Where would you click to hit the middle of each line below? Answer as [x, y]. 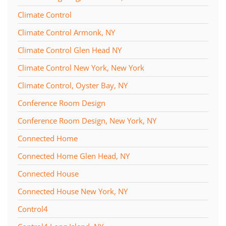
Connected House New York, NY [73, 191]
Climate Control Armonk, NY [66, 32]
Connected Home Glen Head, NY [74, 156]
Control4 [33, 209]
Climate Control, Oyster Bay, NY [73, 85]
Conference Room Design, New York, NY [87, 120]
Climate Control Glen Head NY [70, 50]
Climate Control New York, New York [81, 67]
